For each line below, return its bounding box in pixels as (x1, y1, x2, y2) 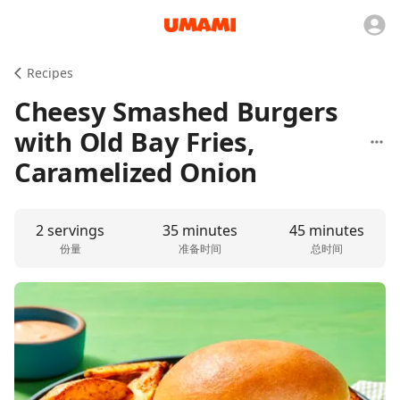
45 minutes (288, 221, 364, 240)
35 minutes (162, 221, 237, 240)
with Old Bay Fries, (14, 124, 254, 160)
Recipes (27, 64, 73, 81)
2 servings (36, 221, 105, 240)
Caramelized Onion (14, 154, 258, 190)
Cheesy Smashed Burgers (14, 94, 338, 129)
